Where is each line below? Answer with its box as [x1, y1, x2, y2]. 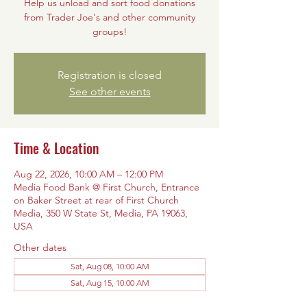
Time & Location [14, 138, 99, 158]
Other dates [14, 241, 66, 254]
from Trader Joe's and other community [24, 11, 195, 23]
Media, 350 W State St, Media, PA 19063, [14, 207, 188, 219]
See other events [69, 85, 151, 98]
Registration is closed [58, 69, 162, 82]
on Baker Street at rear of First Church [14, 194, 179, 206]
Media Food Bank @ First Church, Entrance [14, 181, 199, 193]
